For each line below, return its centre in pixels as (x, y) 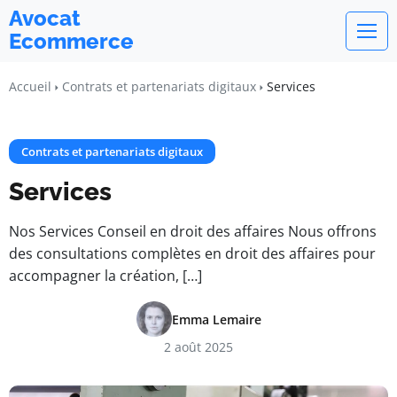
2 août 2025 (198, 347)
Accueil (30, 86)
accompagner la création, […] (105, 276)
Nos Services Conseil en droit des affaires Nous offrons (193, 231)
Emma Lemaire (216, 319)
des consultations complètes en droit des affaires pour (192, 253)
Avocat (45, 18)
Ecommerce (71, 41)
